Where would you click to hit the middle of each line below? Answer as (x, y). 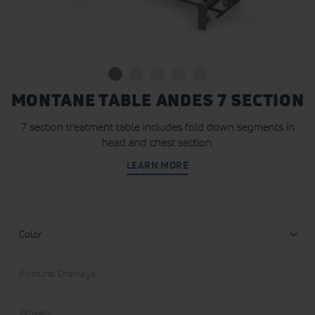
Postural (28, 264)
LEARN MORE (157, 165)
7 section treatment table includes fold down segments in (157, 127)
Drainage (29, 278)
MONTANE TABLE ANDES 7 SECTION (157, 100)
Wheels (26, 303)
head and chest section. (157, 142)
